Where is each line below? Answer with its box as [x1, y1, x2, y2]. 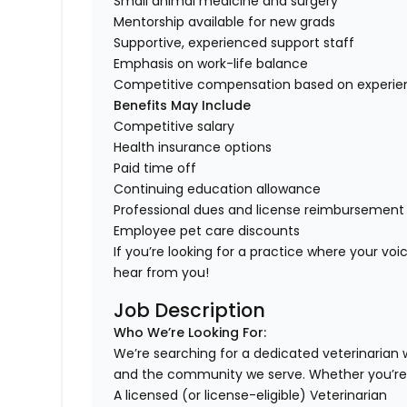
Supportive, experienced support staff [114, 34, 355, 53]
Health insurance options [114, 138, 273, 157]
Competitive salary [114, 117, 235, 136]
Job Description [114, 297, 266, 324]
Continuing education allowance [114, 180, 322, 199]
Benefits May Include [114, 96, 252, 115]
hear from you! [114, 263, 210, 283]
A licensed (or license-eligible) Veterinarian [114, 386, 388, 405]
